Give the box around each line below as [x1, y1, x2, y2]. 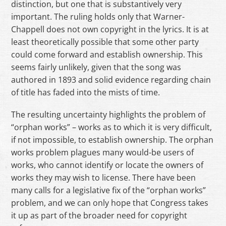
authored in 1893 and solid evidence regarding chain [11, 74, 211, 85]
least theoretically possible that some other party [11, 36, 199, 47]
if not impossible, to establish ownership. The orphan [11, 134, 214, 146]
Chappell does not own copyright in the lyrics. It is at [11, 23, 209, 35]
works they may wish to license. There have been [11, 172, 196, 184]
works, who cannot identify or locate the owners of [11, 159, 204, 171]
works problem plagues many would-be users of [11, 147, 194, 158]
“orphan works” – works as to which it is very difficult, [11, 122, 212, 133]
